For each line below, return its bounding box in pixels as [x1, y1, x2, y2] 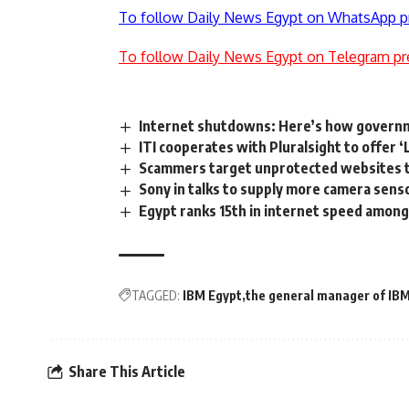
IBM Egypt [183, 287, 242, 303]
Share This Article [68, 362, 185, 382]
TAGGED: [131, 287, 180, 303]
